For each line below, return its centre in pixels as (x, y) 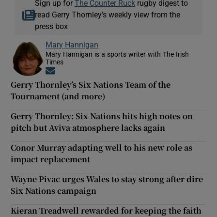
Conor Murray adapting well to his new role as (102, 147)
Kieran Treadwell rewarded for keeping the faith (106, 210)
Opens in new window (90, 71)
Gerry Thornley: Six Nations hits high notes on (102, 116)
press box (51, 26)
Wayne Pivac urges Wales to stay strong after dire (107, 179)
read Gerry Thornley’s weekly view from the (107, 14)
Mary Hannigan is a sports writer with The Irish (117, 54)
